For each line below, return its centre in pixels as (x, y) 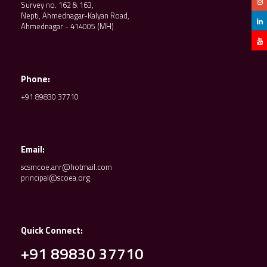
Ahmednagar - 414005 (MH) (67, 26)
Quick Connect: (52, 230)
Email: (33, 149)
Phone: (35, 79)
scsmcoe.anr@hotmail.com (66, 167)
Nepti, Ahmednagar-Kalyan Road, (75, 15)
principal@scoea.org (55, 178)
